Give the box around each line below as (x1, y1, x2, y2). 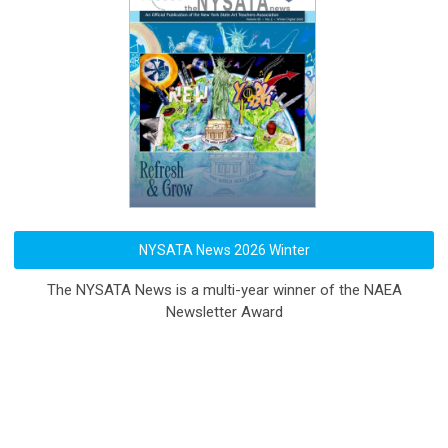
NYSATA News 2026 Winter (138, 241, 310, 258)
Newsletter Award (165, 302, 283, 321)
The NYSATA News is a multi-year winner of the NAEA (46, 280, 402, 299)
